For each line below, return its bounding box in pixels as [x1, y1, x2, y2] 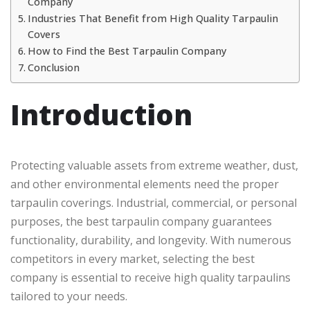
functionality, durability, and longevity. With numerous [10, 232, 291, 248]
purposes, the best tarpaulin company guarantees [10, 214, 272, 230]
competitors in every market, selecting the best [10, 251, 255, 267]
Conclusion [27, 61, 80, 75]
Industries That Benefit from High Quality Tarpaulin [27, 12, 278, 26]
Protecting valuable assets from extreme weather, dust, [10, 158, 298, 174]
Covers [27, 28, 60, 42]
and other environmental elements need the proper [10, 176, 279, 192]
